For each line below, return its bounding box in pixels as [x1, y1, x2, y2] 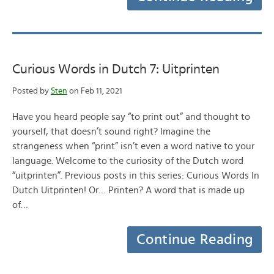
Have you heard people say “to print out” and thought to [12, 112, 250, 122]
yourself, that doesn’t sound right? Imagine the [12, 127, 210, 136]
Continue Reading [136, 232, 253, 247]
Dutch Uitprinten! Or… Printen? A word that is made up [12, 185, 245, 195]
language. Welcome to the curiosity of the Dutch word [12, 156, 243, 166]
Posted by [12, 87, 51, 95]
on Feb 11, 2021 [67, 87, 122, 95]
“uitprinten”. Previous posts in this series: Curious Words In [12, 171, 259, 180]
